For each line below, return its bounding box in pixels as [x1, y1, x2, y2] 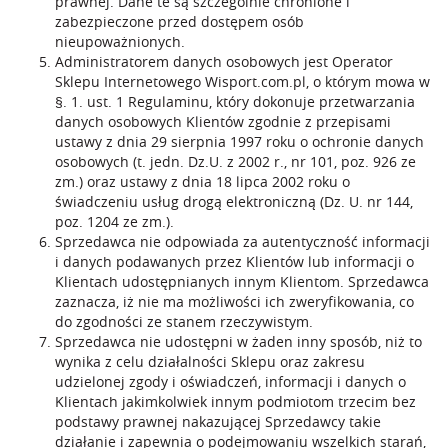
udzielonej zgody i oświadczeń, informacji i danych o [55, 372, 406, 391]
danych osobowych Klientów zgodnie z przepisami [55, 112, 391, 131]
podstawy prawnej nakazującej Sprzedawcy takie [55, 412, 381, 431]
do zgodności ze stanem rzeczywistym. [55, 312, 313, 331]
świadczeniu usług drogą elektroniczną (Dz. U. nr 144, [55, 192, 413, 211]
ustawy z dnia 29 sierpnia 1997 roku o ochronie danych [55, 132, 424, 151]
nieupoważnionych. [55, 32, 185, 51]
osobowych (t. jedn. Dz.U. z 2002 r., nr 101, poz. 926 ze [55, 152, 416, 171]
